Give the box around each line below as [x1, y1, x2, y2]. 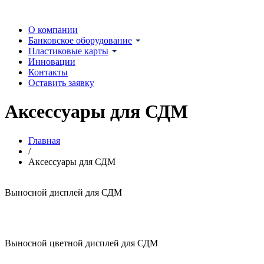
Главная [28, 135, 60, 146]
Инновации [28, 57, 75, 67]
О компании [28, 25, 78, 35]
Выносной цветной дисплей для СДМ [5, 237, 158, 248]
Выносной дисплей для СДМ [5, 187, 122, 197]
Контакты [28, 67, 68, 77]
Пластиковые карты [28, 46, 108, 56]
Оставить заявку [28, 78, 94, 88]
